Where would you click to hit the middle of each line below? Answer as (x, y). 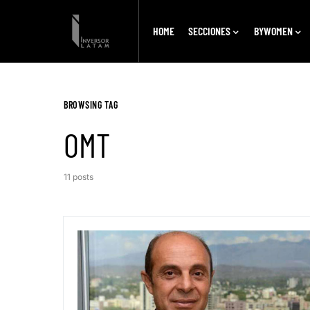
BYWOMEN (273, 31)
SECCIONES (209, 31)
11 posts (79, 177)
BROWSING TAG (91, 105)
